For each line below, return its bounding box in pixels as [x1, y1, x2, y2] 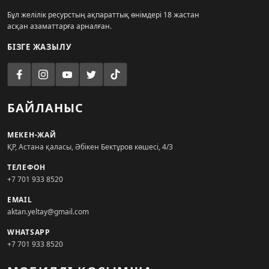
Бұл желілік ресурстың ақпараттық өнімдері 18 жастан [7, 10, 199, 20]
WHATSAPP [7, 227, 50, 238]
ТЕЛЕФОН [7, 162, 46, 173]
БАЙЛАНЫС [7, 100, 84, 116]
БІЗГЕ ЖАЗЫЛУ [7, 41, 72, 53]
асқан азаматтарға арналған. [7, 21, 112, 32]
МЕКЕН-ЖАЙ [7, 130, 56, 141]
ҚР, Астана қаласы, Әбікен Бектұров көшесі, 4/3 [7, 142, 173, 153]
